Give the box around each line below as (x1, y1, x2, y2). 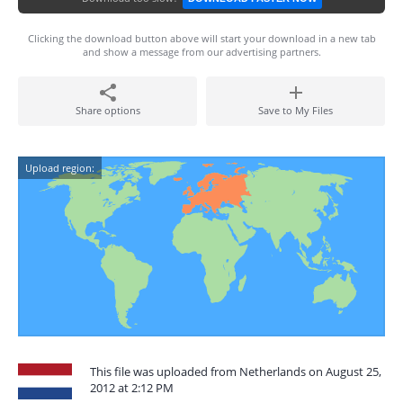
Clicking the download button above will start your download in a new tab (27, 31, 376, 45)
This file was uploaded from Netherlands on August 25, (90, 363, 381, 380)
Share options (75, 103, 140, 117)
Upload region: (25, 161, 94, 175)
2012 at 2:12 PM (90, 380, 174, 396)
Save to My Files (258, 103, 333, 117)
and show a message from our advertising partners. (82, 45, 321, 58)
